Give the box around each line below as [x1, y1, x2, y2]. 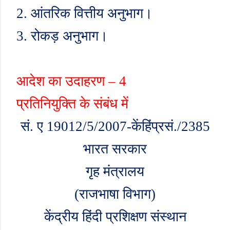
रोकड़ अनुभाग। [31, 28, 108, 44]
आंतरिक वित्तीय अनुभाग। [31, 6, 152, 21]
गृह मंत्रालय [86, 164, 144, 179]
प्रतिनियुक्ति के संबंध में [16, 96, 128, 111]
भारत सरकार [83, 141, 147, 157]
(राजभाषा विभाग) [74, 186, 156, 202]
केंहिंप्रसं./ [131, 119, 181, 134]
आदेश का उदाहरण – [16, 73, 119, 89]
